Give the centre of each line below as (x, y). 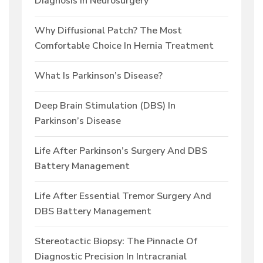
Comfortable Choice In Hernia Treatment (124, 46)
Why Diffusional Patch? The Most (108, 31)
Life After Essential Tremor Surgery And (123, 196)
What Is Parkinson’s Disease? (99, 76)
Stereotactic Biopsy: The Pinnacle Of (116, 242)
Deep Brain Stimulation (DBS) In (105, 106)
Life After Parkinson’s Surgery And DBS (121, 151)
